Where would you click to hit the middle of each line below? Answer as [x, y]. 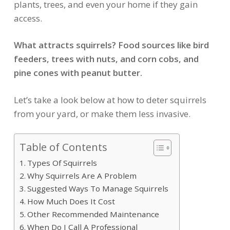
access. [28, 18]
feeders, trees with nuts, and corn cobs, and [106, 59]
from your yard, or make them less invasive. [102, 113]
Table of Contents [63, 147]
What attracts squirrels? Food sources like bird [111, 45]
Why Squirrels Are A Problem [82, 176]
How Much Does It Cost [71, 202]
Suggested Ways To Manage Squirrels [98, 189]
